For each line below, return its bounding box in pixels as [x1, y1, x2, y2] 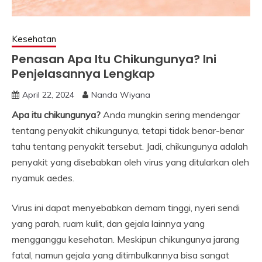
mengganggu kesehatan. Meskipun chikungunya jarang [12, 233, 239, 246]
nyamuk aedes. [12, 172, 74, 184]
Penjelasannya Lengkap [12, 65, 155, 82]
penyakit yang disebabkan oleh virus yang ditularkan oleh [12, 156, 249, 168]
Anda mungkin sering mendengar [103, 109, 240, 121]
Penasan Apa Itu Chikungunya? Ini [12, 51, 216, 68]
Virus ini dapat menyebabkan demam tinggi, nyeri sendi [12, 202, 240, 214]
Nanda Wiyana [91, 89, 150, 101]
